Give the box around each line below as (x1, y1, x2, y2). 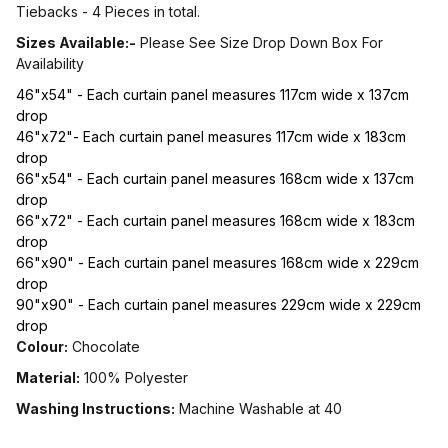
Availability (16, 54, 84, 72)
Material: (16, 368, 80, 386)
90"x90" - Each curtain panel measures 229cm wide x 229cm (16, 295, 421, 313)
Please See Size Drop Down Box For (136, 33, 383, 51)
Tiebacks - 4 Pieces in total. (16, 2, 200, 20)
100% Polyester (80, 368, 188, 386)
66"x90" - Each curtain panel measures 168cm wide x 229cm (16, 253, 419, 271)
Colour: (16, 337, 68, 355)
